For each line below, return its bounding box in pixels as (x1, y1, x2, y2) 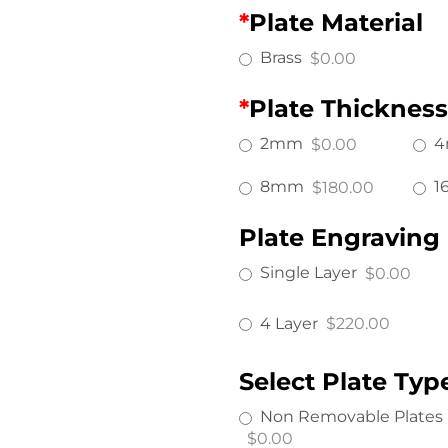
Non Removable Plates (259, 407, 443, 427)
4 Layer (259, 313, 318, 333)
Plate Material (249, 7, 423, 37)
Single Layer (259, 263, 357, 283)
